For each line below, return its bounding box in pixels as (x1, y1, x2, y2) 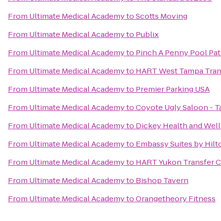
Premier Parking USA (136, 84, 210, 94)
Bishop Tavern (136, 175, 188, 185)
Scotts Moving (136, 11, 187, 21)
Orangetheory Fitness (136, 193, 216, 204)
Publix (136, 29, 159, 39)
